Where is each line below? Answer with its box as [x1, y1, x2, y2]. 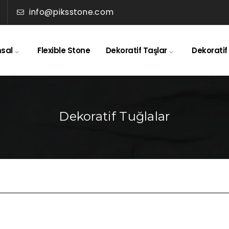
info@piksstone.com [29, 6, 114, 18]
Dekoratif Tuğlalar [59, 109, 170, 124]
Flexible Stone [37, 45, 90, 56]
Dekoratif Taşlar [105, 45, 167, 56]
